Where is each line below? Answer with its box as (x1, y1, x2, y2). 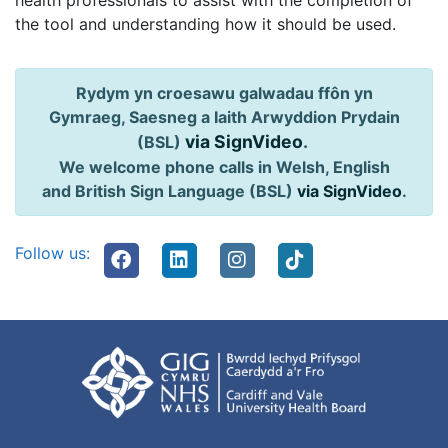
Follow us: (15, 243, 90, 263)
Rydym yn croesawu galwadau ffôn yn (75, 83, 373, 103)
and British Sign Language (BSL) (41, 181, 297, 201)
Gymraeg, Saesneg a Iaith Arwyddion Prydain (48, 107, 400, 127)
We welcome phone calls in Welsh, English (58, 157, 390, 177)
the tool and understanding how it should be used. (15, 14, 396, 34)
